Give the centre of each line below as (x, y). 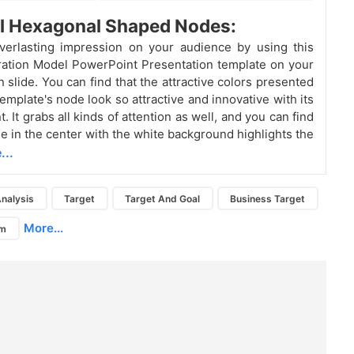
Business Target (268, 198)
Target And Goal (163, 198)
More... (43, 228)
